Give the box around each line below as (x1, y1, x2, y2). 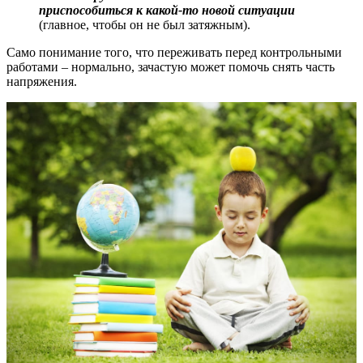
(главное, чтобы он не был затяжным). (39, 17, 250, 32)
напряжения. (6, 74, 77, 88)
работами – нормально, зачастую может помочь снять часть (6, 59, 335, 74)
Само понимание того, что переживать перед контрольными (6, 45, 342, 59)
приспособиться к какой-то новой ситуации (39, 2, 295, 17)
